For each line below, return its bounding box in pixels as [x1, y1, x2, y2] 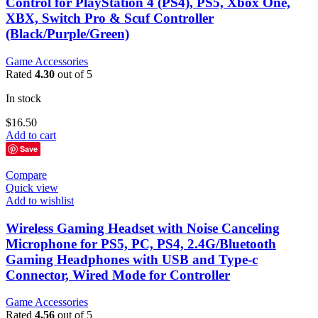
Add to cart [6, 129, 56, 142]
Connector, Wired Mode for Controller [6, 267, 230, 283]
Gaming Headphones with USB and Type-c [6, 251, 258, 267]
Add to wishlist [6, 194, 74, 207]
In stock [6, 92, 41, 105]
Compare [6, 169, 47, 182]
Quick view [6, 182, 58, 194]
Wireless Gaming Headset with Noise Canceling [6, 220, 280, 236]
